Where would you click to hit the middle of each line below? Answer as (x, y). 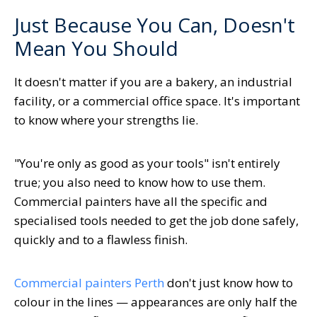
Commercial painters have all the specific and (141, 202)
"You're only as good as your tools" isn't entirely (147, 163)
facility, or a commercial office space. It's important (157, 101)
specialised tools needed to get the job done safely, (156, 221)
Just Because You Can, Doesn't (155, 25)
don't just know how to (229, 283)
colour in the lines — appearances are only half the (156, 302)
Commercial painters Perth (89, 283)
